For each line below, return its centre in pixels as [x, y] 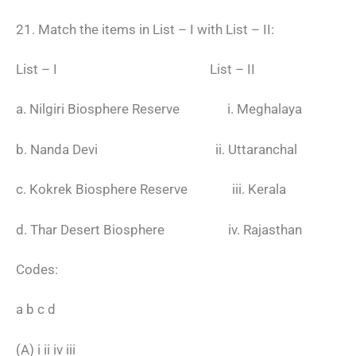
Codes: [37, 269]
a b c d [36, 310]
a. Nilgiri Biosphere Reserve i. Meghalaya [159, 109]
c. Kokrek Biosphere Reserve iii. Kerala [151, 190]
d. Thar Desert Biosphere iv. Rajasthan [159, 229]
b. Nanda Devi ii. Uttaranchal [157, 149]
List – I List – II [135, 69]
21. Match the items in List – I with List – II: [145, 29]
